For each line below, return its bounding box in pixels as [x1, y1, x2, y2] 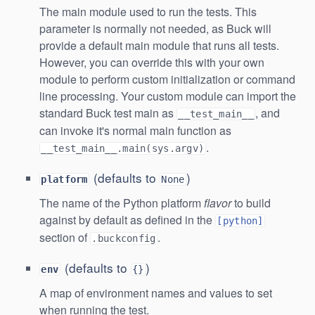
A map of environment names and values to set [39, 285, 272, 302]
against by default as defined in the [39, 211, 215, 228]
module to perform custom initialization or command [39, 70, 295, 87]
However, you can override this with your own [39, 53, 264, 70]
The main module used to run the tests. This [39, 3, 257, 20]
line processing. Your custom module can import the [39, 87, 296, 104]
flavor [204, 194, 231, 211]
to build [231, 194, 271, 211]
